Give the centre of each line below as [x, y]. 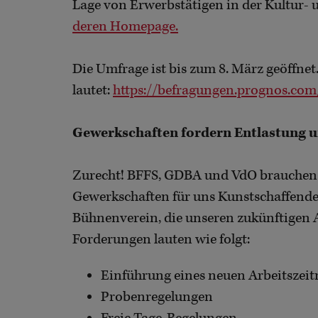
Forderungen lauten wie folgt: [163, 239]
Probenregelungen [157, 297]
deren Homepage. [125, 26]
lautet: [93, 90]
